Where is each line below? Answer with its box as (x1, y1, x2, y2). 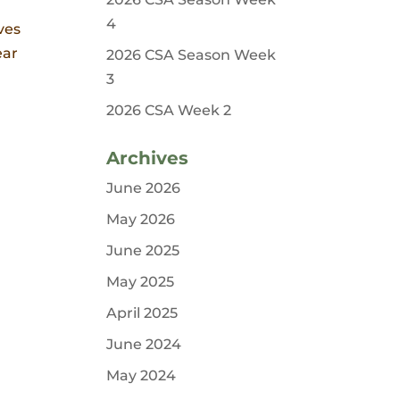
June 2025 (106, 242, 180, 259)
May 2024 (106, 367, 177, 384)
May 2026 (106, 211, 176, 228)
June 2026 (106, 179, 181, 196)
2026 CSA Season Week (106, 46, 277, 63)
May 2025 (106, 273, 175, 290)
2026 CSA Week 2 (106, 102, 232, 119)
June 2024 (106, 336, 182, 353)
